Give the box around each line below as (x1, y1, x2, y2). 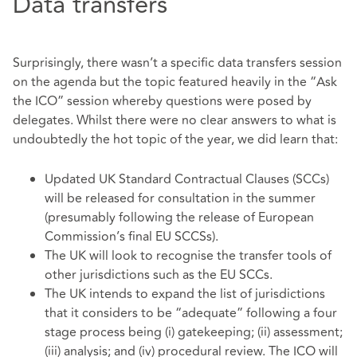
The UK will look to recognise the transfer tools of (45, 245, 331, 265)
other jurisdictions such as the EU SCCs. (45, 265, 273, 284)
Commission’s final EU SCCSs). (45, 226, 218, 246)
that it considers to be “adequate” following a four (45, 303, 337, 323)
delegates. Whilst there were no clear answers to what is (13, 111, 336, 131)
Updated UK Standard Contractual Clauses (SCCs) (45, 169, 329, 189)
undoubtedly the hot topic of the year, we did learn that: (13, 130, 338, 150)
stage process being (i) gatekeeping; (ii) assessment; (45, 322, 343, 342)
